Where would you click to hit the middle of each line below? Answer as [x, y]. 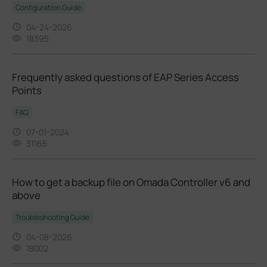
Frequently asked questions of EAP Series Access [125, 77]
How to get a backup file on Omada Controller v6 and [131, 182]
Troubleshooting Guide [52, 217]
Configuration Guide [48, 7]
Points [27, 90]
